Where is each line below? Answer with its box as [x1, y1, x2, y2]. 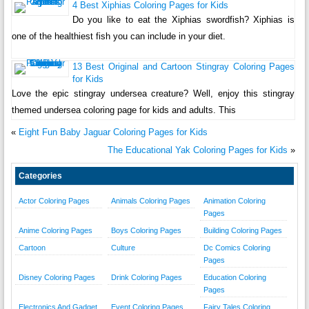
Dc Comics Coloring [203, 243, 270, 252]
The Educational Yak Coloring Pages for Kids [108, 144, 288, 155]
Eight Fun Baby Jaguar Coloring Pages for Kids [18, 126, 208, 137]
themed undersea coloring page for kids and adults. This [11, 104, 236, 115]
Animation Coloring [203, 196, 266, 205]
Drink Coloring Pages [110, 272, 182, 281]
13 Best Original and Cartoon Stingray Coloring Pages [72, 61, 295, 72]
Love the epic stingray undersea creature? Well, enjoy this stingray [11, 88, 295, 99]
